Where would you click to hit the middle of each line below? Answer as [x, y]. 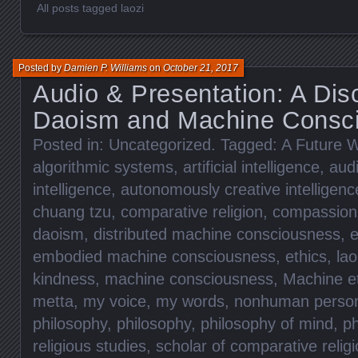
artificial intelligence [251, 167]
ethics [306, 256]
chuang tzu [72, 211]
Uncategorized [160, 144]
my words [190, 301]
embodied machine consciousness [154, 256]
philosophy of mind [267, 323]
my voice [115, 301]
